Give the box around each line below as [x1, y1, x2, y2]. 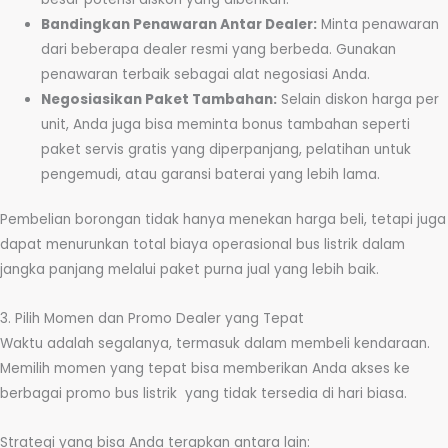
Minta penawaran [317, 14, 440, 34]
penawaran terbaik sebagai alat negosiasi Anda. [41, 64, 371, 84]
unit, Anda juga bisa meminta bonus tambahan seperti [41, 114, 411, 134]
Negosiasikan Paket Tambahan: [41, 89, 278, 109]
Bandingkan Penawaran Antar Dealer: [41, 14, 318, 34]
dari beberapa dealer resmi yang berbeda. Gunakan [41, 39, 397, 59]
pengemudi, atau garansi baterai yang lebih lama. [41, 164, 381, 184]
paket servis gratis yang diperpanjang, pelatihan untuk [41, 139, 412, 159]
